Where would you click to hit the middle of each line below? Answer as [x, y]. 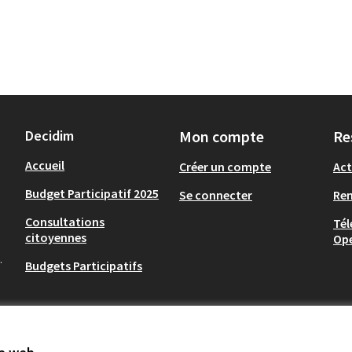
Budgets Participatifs [84, 266]
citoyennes [56, 237]
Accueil [45, 165]
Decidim [49, 136]
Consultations [65, 222]
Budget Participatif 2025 [92, 193]
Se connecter [216, 195]
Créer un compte [225, 167]
